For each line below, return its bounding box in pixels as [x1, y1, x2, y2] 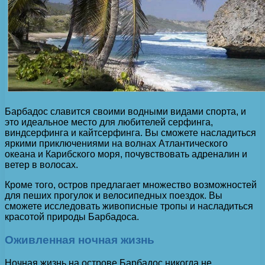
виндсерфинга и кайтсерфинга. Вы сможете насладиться [5, 128, 256, 138]
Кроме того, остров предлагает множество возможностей [5, 180, 257, 190]
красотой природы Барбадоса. [5, 212, 139, 222]
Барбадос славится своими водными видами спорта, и [5, 106, 246, 117]
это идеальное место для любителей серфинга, [5, 117, 213, 128]
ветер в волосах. [5, 160, 78, 170]
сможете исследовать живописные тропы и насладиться [5, 201, 253, 212]
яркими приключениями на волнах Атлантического [5, 138, 228, 149]
